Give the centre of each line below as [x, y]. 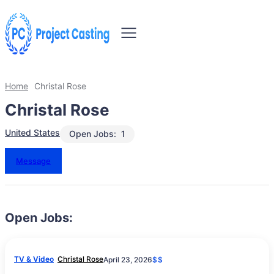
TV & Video [34, 259]
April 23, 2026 [128, 259]
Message [33, 161]
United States [32, 132]
